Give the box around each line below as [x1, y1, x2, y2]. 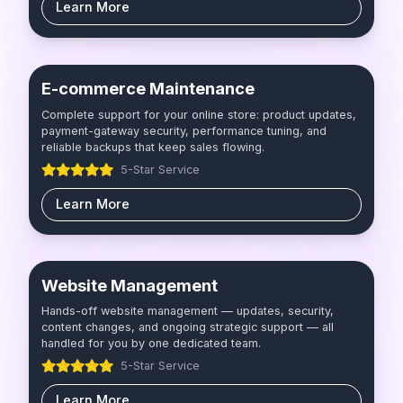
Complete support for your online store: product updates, [41, 107, 357, 121]
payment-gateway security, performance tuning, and [41, 123, 327, 138]
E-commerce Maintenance [41, 78, 255, 99]
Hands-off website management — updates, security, [41, 303, 335, 318]
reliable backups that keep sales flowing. [41, 139, 265, 154]
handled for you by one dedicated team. [41, 336, 262, 350]
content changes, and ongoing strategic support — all [41, 319, 335, 334]
